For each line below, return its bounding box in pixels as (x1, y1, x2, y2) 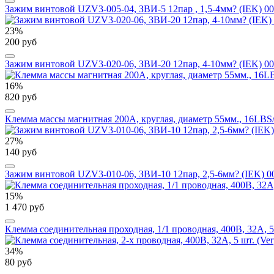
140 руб (5, 146, 37, 157)
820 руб (5, 91, 37, 102)
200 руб (5, 36, 37, 47)
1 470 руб (5, 201, 44, 212)
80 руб (5, 256, 32, 267)
